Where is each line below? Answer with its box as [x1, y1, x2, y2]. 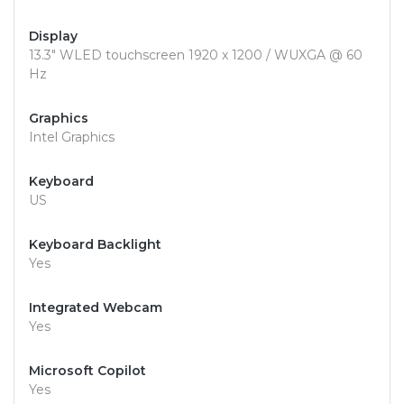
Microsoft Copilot [29, 363, 146, 380]
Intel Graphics [29, 129, 115, 146]
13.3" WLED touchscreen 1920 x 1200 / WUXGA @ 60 [29, 47, 363, 64]
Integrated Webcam [29, 299, 162, 317]
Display [29, 28, 78, 45]
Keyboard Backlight [29, 236, 161, 253]
